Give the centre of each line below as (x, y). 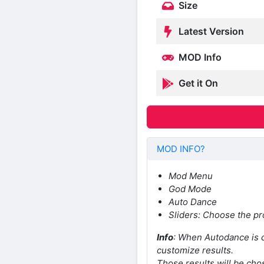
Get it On (197, 83)
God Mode (190, 189)
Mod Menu (191, 176)
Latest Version (210, 31)
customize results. (195, 250)
